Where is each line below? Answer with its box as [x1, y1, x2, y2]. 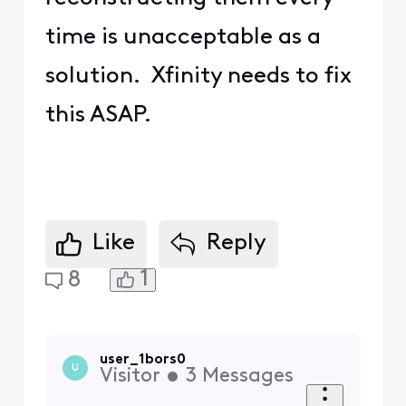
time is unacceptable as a [44, 25, 321, 49]
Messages [201, 366, 294, 388]
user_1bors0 [99, 353, 186, 368]
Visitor [99, 366, 160, 388]
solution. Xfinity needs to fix [44, 64, 352, 88]
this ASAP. [44, 103, 151, 127]
